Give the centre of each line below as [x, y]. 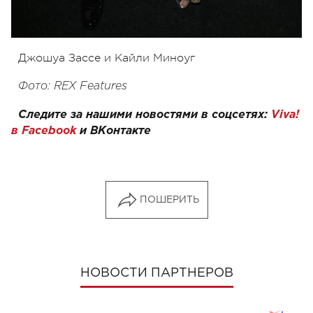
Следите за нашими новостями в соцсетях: [145, 115]
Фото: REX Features [73, 86]
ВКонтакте [121, 131]
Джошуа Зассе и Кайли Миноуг [107, 58]
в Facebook [44, 131]
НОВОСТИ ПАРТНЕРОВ [156, 273]
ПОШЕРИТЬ [169, 199]
